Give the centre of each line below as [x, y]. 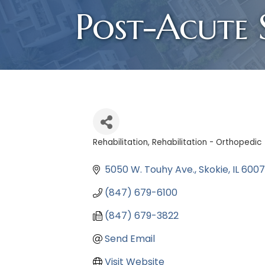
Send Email [130, 239]
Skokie [214, 170]
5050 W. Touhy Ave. [150, 170]
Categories [123, 153]
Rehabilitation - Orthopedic [207, 143]
